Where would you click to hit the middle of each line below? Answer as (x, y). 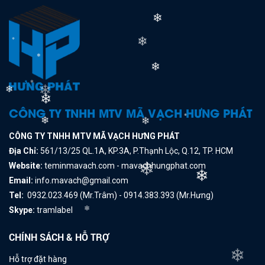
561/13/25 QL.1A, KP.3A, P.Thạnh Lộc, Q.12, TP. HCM (136, 151)
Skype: (22, 210)
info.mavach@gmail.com (81, 180)
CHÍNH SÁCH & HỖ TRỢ (59, 237)
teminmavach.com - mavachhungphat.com (125, 165)
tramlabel (54, 210)
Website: (27, 165)
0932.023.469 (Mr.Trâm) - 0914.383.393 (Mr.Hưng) (119, 195)
